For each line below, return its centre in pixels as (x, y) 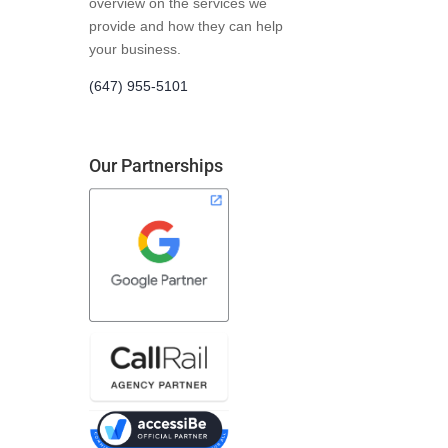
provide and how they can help (186, 26)
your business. (135, 49)
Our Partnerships (156, 166)
